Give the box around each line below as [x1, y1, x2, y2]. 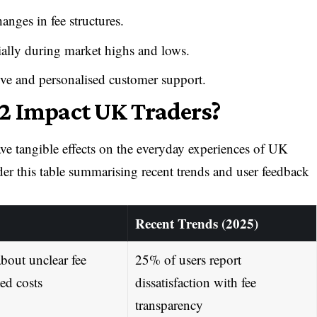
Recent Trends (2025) [134, 213, 258, 233]
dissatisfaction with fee [134, 272, 256, 291]
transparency [134, 295, 203, 313]
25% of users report [134, 250, 241, 268]
